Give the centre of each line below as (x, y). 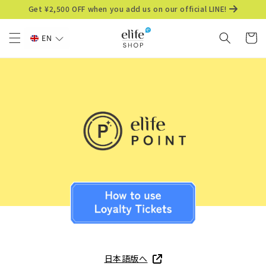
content (34, 18)
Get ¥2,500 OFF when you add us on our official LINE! (127, 9)
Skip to (32, 8)
